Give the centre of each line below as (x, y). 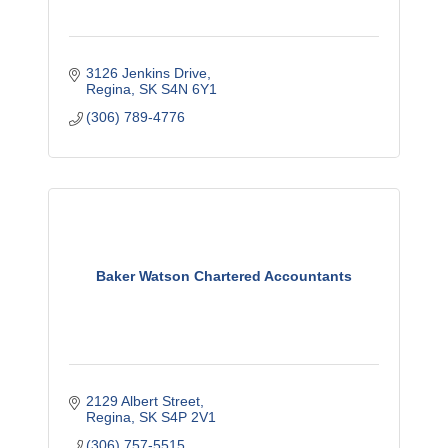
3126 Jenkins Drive (147, 73)
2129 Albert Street (143, 401)
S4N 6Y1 (189, 89)
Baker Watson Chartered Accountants (224, 276)
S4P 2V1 (189, 417)
